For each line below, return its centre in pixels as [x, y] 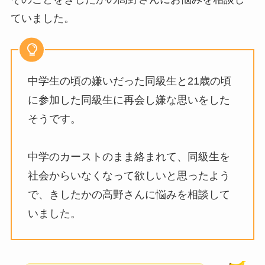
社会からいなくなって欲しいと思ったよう [129, 175]
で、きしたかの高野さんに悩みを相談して [129, 194]
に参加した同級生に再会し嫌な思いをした [129, 100]
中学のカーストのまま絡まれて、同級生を [129, 156]
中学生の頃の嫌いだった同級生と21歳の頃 [129, 81]
